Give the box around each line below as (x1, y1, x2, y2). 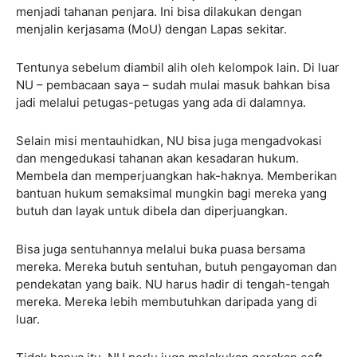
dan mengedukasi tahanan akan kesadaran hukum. (16, 150, 299, 166)
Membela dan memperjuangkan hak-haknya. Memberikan (16, 167, 337, 183)
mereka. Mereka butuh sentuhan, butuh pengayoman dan (16, 258, 337, 274)
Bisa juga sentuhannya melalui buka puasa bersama (16, 241, 305, 257)
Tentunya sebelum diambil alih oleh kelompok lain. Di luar (16, 59, 339, 75)
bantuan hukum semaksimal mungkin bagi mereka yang (16, 185, 327, 201)
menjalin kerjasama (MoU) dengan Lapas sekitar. (16, 21, 287, 37)
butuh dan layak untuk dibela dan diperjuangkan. (16, 202, 288, 218)
